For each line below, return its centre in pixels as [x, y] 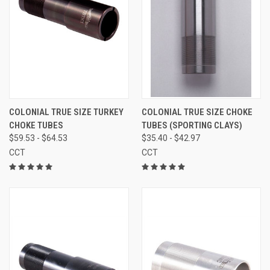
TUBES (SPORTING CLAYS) [192, 125]
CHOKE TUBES [36, 125]
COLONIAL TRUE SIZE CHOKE [197, 112]
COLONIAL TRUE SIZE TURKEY [66, 112]
